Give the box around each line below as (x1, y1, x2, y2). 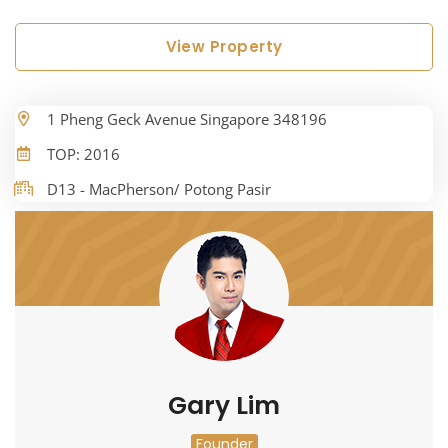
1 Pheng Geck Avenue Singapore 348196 (47, 109, 327, 130)
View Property (165, 36, 283, 58)
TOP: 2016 (47, 144, 120, 165)
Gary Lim (168, 388, 280, 424)
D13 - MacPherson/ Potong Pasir (47, 179, 271, 200)
